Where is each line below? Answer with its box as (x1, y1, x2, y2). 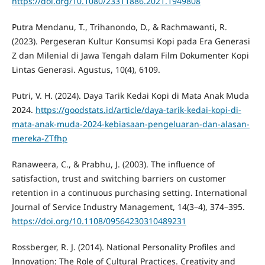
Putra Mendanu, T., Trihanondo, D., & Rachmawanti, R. (11, 21, 227, 33)
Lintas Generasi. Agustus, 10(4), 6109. (11, 64, 160, 76)
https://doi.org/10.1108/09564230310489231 (11, 215, 186, 227)
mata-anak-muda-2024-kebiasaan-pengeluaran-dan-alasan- (11, 118, 250, 130)
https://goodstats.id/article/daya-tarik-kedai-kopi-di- (35, 104, 241, 116)
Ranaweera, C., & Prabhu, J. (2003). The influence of (11, 159, 215, 170)
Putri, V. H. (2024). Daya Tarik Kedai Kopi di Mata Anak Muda (11, 90, 249, 102)
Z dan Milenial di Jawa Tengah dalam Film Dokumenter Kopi (11, 50, 249, 62)
